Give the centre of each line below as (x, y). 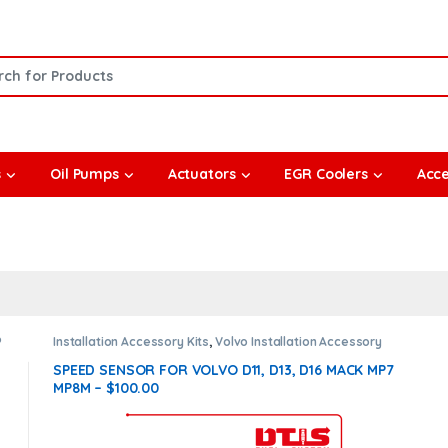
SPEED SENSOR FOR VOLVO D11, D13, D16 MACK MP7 (223, 369)
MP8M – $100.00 (106, 387)
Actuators (201, 174)
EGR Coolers (326, 174)
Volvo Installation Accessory (298, 341)
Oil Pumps (84, 174)
